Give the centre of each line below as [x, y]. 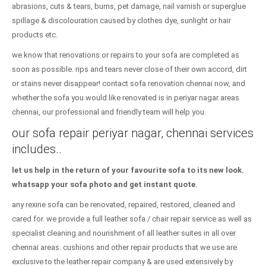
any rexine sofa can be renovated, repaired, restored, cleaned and [123, 205]
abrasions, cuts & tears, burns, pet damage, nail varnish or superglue [129, 6]
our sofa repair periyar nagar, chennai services [133, 133]
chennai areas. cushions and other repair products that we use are [124, 247]
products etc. [35, 35]
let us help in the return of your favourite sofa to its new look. [128, 170]
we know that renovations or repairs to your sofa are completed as [126, 55]
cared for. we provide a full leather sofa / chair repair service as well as [132, 219]
